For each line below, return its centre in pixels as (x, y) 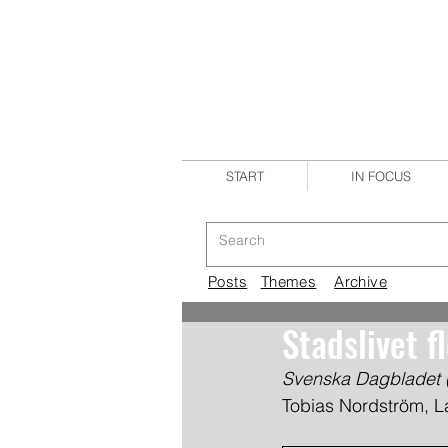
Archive (361, 281)
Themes (288, 281)
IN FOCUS (381, 176)
